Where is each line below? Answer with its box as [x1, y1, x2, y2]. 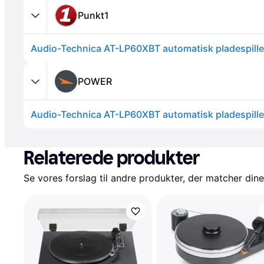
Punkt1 [78, 9, 109, 21]
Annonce [26, 129, 60, 139]
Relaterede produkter [24, 147, 200, 169]
